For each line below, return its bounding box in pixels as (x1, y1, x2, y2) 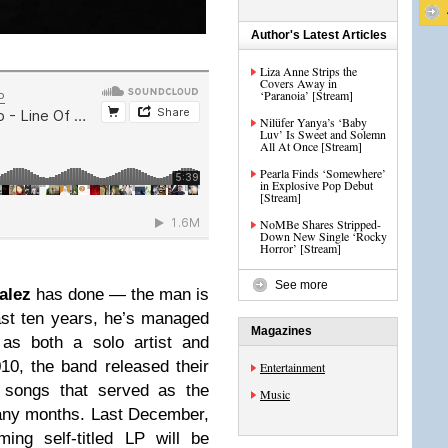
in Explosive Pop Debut (260, 177, 373, 193)
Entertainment (260, 359, 325, 375)
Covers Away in (260, 75, 337, 91)
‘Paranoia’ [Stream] (260, 87, 353, 103)
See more (275, 278, 328, 292)
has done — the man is (30, 285, 210, 304)
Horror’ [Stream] (260, 240, 341, 256)
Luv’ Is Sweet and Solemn (260, 126, 386, 142)
